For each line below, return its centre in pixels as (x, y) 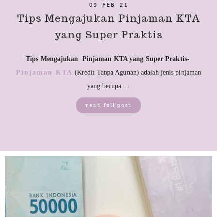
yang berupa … (108, 86)
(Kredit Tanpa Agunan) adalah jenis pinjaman (137, 73)
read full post (108, 106)
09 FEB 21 (108, 5)
